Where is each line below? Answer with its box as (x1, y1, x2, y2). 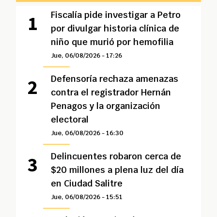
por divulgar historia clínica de (50, 23, 179, 34)
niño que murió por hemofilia (50, 36, 173, 47)
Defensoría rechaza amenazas (50, 73, 178, 84)
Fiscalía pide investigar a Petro (50, 9, 181, 20)
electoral (50, 114, 89, 125)
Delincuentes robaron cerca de (50, 151, 181, 162)
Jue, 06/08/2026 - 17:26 (50, 51, 122, 60)
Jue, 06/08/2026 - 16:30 (50, 129, 124, 137)
